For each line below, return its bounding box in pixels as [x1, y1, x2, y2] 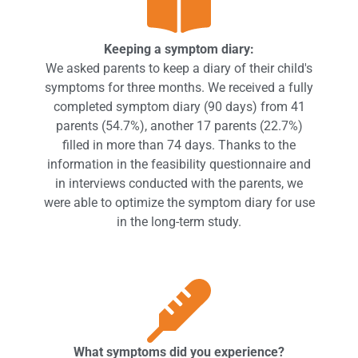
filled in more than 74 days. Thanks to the [62, 137, 296, 153]
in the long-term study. [117, 214, 241, 230]
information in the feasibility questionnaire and [47, 157, 311, 173]
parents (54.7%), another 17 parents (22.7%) [55, 118, 303, 134]
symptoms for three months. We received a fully [45, 80, 313, 96]
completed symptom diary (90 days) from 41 [53, 99, 305, 115]
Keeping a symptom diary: [104, 42, 254, 58]
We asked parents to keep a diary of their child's [46, 61, 312, 77]
